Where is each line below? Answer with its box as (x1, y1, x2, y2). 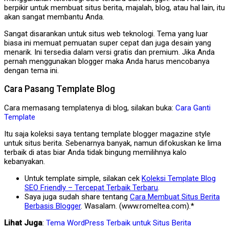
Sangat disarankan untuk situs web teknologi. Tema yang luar (4, 29, 208, 38)
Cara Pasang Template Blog (4, 84, 115, 95)
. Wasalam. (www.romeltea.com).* (81, 201, 194, 211)
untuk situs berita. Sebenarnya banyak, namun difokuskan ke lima (4, 138, 221, 148)
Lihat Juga (4, 218, 42, 227)
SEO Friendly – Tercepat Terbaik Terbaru (25, 182, 158, 192)
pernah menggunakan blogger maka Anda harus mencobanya (4, 56, 210, 66)
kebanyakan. (4, 156, 45, 166)
